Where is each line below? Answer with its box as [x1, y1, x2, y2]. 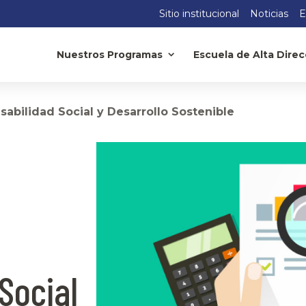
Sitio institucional [159, 7, 239, 20]
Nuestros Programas [57, 48, 163, 61]
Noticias [250, 7, 288, 20]
